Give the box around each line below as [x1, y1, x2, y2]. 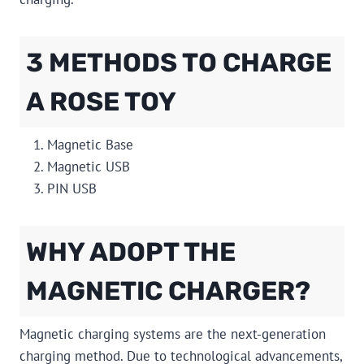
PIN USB [47, 180, 97, 198]
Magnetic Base [47, 136, 133, 154]
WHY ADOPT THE [26, 236, 236, 268]
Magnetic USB [47, 158, 130, 176]
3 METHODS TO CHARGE [26, 47, 331, 79]
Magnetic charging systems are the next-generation [19, 325, 326, 344]
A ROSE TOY [26, 86, 176, 118]
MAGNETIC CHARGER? [26, 275, 310, 307]
